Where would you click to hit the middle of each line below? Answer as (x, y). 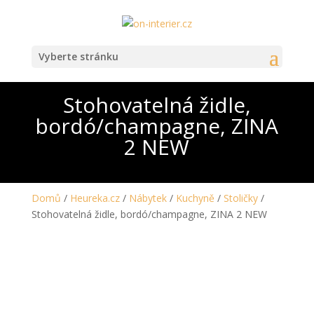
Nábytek (148, 198)
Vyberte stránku (78, 56)
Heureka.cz (95, 198)
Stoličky (240, 198)
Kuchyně (195, 198)
